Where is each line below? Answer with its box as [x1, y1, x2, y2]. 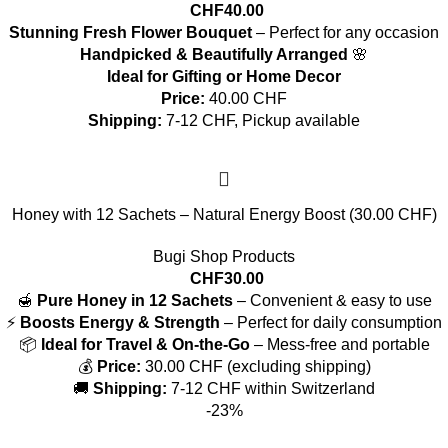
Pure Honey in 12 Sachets [36, 292, 233, 309]
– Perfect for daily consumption [220, 314, 442, 331]
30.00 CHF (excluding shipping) [140, 358, 371, 375]
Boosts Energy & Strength [20, 314, 220, 331]
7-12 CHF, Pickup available [162, 112, 360, 129]
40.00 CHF [205, 90, 287, 107]
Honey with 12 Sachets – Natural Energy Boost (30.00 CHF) [11, 206, 437, 223]
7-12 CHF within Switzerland [167, 380, 375, 397]
